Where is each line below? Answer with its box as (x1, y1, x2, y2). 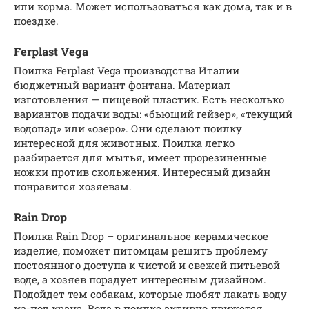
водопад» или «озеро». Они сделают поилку (14, 121, 242, 135)
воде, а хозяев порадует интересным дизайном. (14, 272, 266, 286)
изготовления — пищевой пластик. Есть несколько (14, 92, 284, 106)
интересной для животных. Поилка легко (14, 135, 235, 150)
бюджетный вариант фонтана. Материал (14, 77, 230, 92)
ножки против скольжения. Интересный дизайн (14, 164, 270, 179)
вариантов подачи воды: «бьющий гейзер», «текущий (14, 106, 292, 121)
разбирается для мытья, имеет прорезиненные (14, 150, 267, 164)
